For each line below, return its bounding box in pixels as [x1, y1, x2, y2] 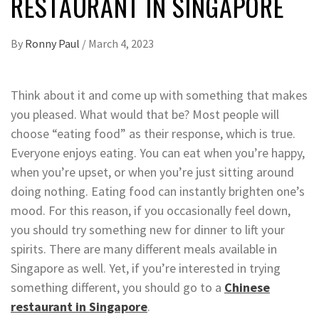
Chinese [224, 278, 270, 296]
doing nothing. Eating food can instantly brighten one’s [11, 182, 305, 199]
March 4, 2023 [88, 36, 154, 51]
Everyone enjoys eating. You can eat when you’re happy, [11, 144, 305, 161]
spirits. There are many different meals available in [11, 240, 277, 257]
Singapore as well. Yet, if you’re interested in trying [11, 259, 281, 276]
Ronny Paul [25, 36, 82, 51]
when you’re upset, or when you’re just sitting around [11, 163, 294, 180]
